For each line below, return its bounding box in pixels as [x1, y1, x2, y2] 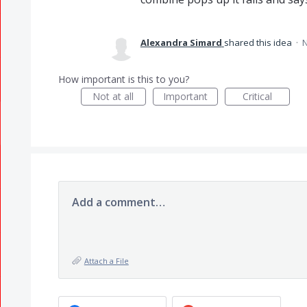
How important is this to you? [58, 73, 189, 86]
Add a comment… [71, 195, 165, 210]
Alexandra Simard [140, 36, 222, 49]
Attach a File [84, 256, 129, 266]
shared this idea [223, 36, 294, 49]
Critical [242, 90, 272, 103]
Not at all [93, 90, 134, 103]
